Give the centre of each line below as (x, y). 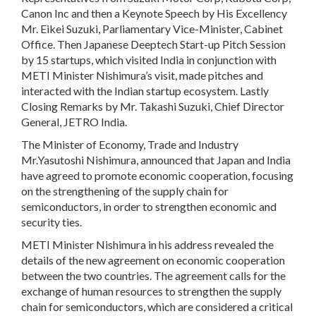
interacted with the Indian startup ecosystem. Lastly (145, 90)
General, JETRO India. (75, 121)
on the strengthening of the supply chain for (125, 190)
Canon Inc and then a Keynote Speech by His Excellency (154, 13)
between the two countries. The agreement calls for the (153, 275)
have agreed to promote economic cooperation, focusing (157, 175)
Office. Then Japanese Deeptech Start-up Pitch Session (153, 44)
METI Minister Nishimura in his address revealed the (147, 244)
